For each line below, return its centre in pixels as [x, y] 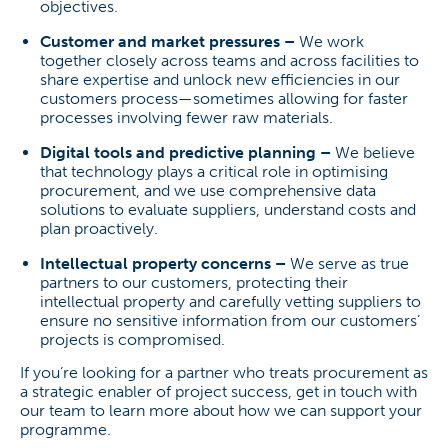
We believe [375, 152]
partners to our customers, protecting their [194, 282]
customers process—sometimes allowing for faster [224, 98]
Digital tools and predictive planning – [187, 152]
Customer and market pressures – [169, 41]
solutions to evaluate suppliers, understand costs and [228, 209]
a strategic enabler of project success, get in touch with [218, 391]
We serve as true [349, 263]
